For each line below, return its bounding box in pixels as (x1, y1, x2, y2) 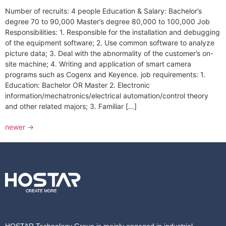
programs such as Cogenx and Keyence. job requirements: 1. (5, 70, 205, 79)
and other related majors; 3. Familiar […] (5, 101, 137, 110)
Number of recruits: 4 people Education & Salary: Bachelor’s (5, 6, 202, 15)
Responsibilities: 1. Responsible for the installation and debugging (5, 27, 220, 36)
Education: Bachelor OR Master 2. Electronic (5, 80, 150, 89)
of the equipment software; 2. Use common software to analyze (5, 38, 214, 47)
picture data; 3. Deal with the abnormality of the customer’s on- (5, 48, 213, 58)
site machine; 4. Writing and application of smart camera (5, 59, 191, 68)
